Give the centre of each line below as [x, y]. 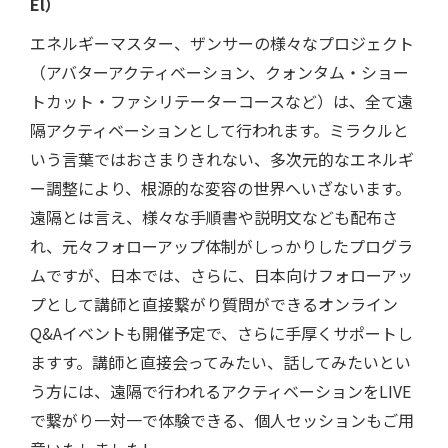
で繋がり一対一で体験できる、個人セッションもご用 [222, 420]
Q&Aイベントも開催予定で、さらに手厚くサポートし [221, 333]
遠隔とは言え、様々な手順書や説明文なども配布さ [214, 217]
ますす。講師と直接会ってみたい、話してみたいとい [220, 362]
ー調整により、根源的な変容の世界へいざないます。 [220, 188]
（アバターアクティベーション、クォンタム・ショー [219, 72]
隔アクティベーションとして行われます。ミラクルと [219, 130]
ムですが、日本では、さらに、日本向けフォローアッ [221, 275]
